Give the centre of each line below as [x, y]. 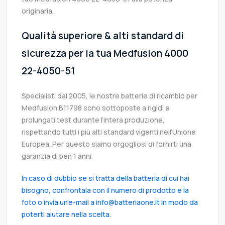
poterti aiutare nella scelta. [66, 214]
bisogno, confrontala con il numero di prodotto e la [105, 190]
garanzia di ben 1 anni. [57, 156]
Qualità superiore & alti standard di [103, 36]
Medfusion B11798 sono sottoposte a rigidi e [96, 108]
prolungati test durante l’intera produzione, [93, 120]
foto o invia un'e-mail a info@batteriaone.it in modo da [110, 202]
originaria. [38, 11]
